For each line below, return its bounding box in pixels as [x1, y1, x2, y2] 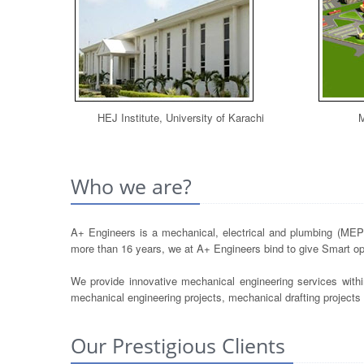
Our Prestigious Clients [71, 331, 285, 359]
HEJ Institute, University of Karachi [97, 109, 264, 125]
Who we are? [71, 172, 192, 200]
